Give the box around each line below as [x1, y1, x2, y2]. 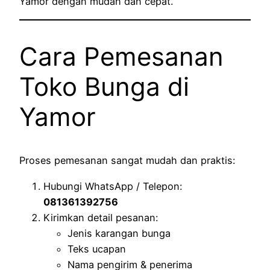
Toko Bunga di [19, 71, 189, 102]
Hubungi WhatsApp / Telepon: [43, 180, 182, 192]
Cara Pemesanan [19, 40, 224, 72]
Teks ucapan [67, 242, 126, 255]
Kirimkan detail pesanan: [43, 211, 158, 224]
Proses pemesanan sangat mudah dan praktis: [19, 154, 235, 167]
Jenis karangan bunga [67, 227, 171, 239]
